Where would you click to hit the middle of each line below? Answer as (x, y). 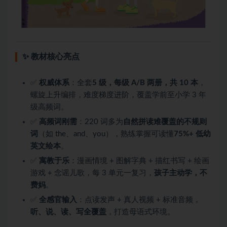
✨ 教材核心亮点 (51, 56)
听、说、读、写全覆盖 (68, 212)
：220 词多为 (100, 122)
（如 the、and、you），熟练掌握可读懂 (106, 134)
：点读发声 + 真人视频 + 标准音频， (139, 200)
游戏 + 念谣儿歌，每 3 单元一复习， (92, 173)
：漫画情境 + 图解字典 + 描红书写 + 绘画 (139, 161)
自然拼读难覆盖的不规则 (165, 122)
